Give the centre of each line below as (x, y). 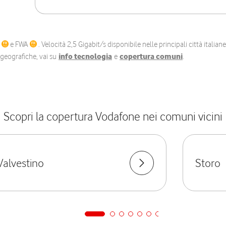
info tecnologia (85, 56)
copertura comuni (151, 56)
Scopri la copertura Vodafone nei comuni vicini (113, 116)
